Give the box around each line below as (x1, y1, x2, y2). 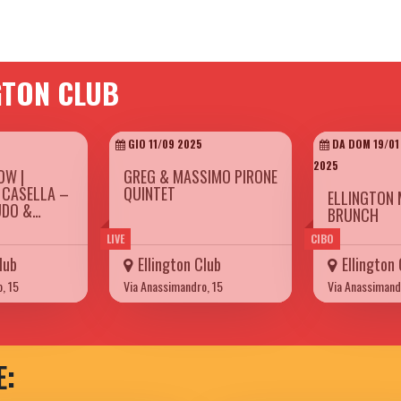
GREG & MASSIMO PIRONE (124, 165, 277, 189)
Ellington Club (138, 252, 221, 277)
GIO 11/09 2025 (125, 136, 202, 152)
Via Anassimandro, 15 (124, 277, 223, 296)
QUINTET (124, 182, 175, 206)
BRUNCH (328, 203, 379, 227)
